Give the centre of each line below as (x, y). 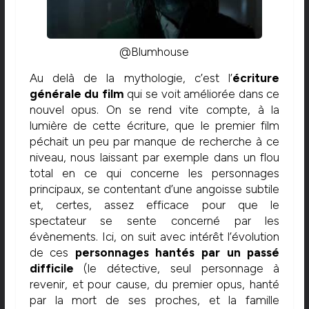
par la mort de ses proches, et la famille (154, 300)
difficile (51, 269)
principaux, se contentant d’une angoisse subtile (154, 189)
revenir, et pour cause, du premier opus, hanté (154, 285)
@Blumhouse (154, 52)
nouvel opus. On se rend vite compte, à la (154, 110)
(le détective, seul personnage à (177, 269)
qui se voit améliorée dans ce (202, 94)
